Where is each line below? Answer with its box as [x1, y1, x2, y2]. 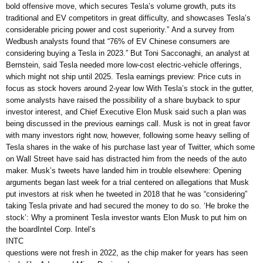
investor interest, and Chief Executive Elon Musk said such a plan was [6, 107, 247, 117]
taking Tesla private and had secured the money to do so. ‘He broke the [6, 201, 249, 211]
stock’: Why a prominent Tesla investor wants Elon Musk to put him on [6, 213, 247, 222]
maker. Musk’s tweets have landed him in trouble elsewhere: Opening [6, 166, 241, 176]
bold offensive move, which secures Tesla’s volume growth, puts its [6, 2, 236, 11]
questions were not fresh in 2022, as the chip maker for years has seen [6, 248, 248, 258]
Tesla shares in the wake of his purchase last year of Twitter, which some [6, 143, 255, 152]
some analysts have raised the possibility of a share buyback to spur [6, 96, 240, 105]
